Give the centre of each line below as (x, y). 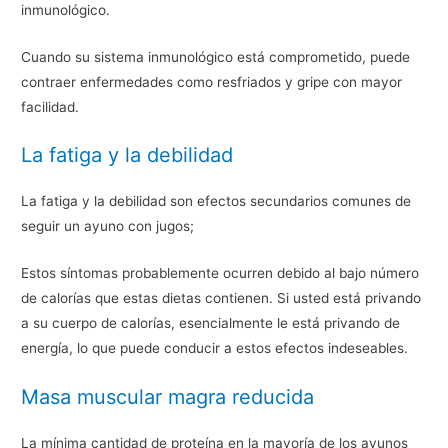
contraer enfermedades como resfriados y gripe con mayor (212, 81)
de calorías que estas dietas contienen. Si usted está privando (221, 298)
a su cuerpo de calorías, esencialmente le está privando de (211, 323)
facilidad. (50, 106)
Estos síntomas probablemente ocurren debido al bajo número (220, 273)
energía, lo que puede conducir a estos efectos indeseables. (215, 348)
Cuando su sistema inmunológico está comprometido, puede (216, 56)
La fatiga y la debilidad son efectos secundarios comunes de (216, 201)
